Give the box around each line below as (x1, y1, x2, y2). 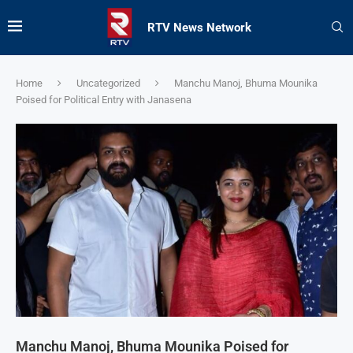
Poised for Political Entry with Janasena (16, 94, 191, 106)
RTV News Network (147, 20, 251, 35)
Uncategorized (76, 77, 140, 89)
